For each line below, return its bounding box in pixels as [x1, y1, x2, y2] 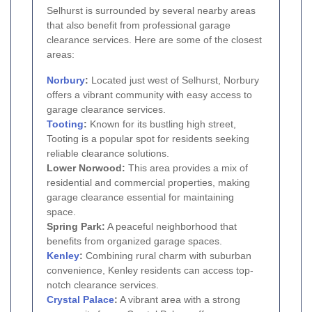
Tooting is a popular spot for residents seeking [47, 132, 249, 144]
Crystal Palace [47, 293, 114, 305]
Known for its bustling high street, [87, 118, 236, 130]
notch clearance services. [47, 279, 159, 290]
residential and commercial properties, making [47, 176, 250, 188]
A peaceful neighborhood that [105, 220, 237, 232]
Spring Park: [47, 220, 105, 232]
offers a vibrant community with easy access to [47, 88, 252, 100]
